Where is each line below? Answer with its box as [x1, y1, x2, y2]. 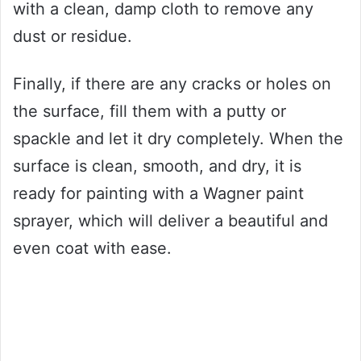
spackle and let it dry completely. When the [13, 128, 343, 148]
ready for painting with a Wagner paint [13, 183, 304, 203]
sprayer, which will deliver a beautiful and [13, 210, 328, 230]
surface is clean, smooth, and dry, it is [13, 156, 301, 176]
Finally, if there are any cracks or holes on [13, 73, 331, 93]
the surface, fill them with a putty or [13, 101, 286, 121]
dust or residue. [13, 26, 132, 46]
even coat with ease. [13, 238, 172, 258]
